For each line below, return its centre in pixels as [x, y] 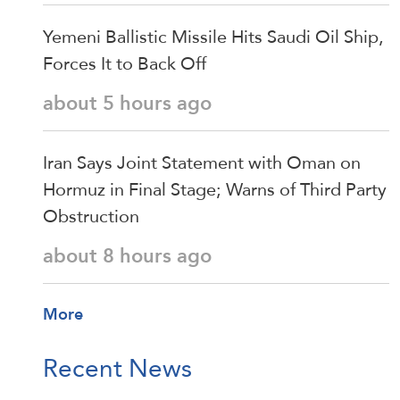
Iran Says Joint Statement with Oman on [202, 163]
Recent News [117, 368]
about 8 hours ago [127, 256]
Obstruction [91, 217]
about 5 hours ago [127, 104]
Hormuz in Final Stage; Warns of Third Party [215, 190]
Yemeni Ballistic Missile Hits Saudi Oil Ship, [213, 37]
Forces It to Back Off [125, 64]
